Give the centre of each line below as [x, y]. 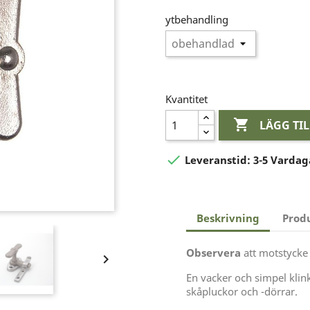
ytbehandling [197, 20]
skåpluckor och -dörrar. [242, 292]
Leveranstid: [218, 160]
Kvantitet [186, 99]
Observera [213, 253]
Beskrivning [228, 218]
